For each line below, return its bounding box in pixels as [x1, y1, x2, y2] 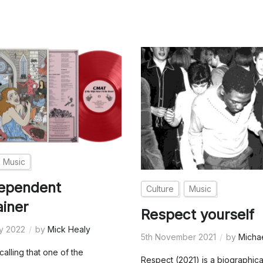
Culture [146, 184, 174, 194]
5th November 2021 [141, 232, 217, 242]
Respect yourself [141, 206, 255, 224]
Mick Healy [48, 224, 91, 235]
